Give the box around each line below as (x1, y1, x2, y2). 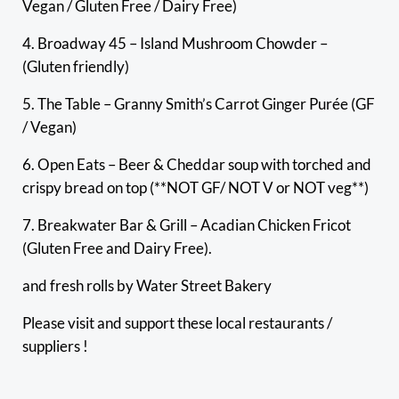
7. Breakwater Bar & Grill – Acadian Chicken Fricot (21, 216, 351, 234)
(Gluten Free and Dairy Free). (21, 239, 212, 257)
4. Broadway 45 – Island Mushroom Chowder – (21, 34, 328, 53)
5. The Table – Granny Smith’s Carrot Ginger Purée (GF (21, 94, 375, 113)
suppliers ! (21, 337, 88, 355)
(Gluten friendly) (21, 57, 129, 76)
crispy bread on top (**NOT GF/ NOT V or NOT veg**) (21, 178, 369, 197)
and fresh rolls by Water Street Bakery (21, 276, 272, 295)
